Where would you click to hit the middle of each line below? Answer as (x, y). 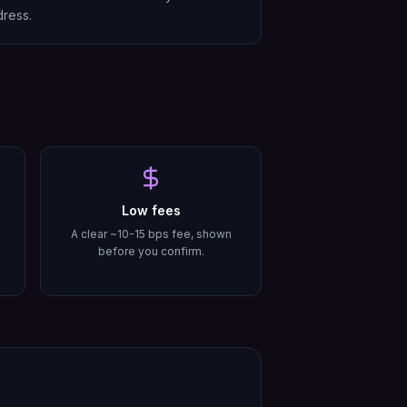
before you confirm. (151, 251)
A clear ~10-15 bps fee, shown (151, 234)
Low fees (151, 210)
